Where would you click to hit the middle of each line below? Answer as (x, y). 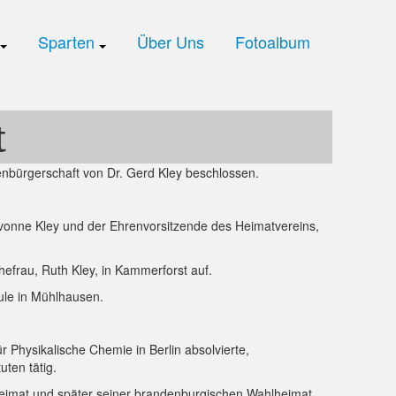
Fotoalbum (273, 42)
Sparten (69, 42)
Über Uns (171, 42)
